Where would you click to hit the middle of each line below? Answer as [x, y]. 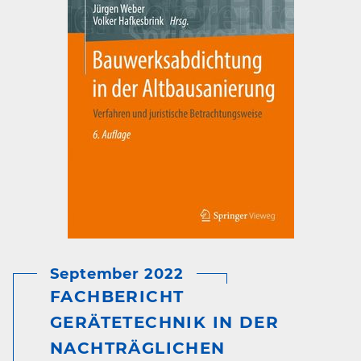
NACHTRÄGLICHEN [138, 348]
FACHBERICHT [117, 296]
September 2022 [117, 274]
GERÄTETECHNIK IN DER [164, 322]
